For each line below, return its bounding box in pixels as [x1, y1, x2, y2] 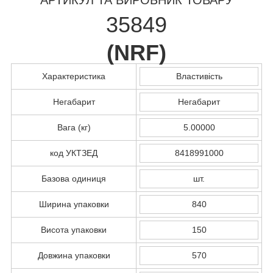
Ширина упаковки [38, 199, 109, 209]
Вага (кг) [57, 122, 91, 132]
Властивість [175, 71, 222, 81]
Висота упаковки [41, 224, 107, 235]
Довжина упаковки [37, 250, 110, 260]
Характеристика [42, 71, 105, 81]
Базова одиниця [41, 173, 106, 183]
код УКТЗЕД [50, 147, 97, 158]
